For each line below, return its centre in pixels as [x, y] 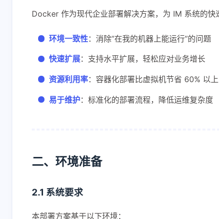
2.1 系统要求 [57, 192]
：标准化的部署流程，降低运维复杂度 [147, 99]
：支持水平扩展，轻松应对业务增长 [143, 59]
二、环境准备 [67, 161]
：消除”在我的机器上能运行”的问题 [150, 38]
